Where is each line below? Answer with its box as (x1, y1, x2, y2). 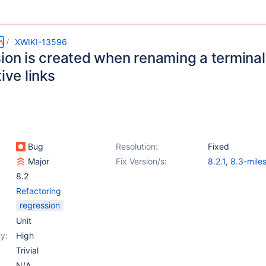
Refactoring (16, 186, 61, 196)
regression (20, 200, 60, 210)
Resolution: (116, 141, 158, 151)
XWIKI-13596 (15, 37, 67, 47)
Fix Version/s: (116, 156, 167, 166)
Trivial (16, 245, 39, 255)
